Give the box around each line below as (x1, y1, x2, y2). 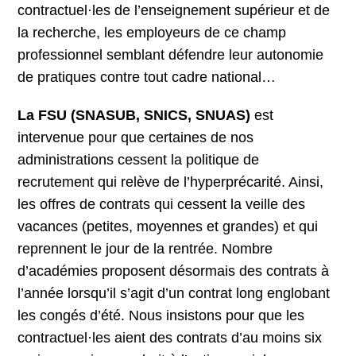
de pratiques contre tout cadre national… (17, 69, 277, 86)
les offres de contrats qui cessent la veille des (17, 196, 306, 213)
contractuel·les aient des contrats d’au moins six (17, 330, 323, 346)
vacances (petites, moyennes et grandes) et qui (17, 219, 319, 235)
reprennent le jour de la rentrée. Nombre (17, 241, 273, 257)
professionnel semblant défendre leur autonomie (17, 47, 324, 64)
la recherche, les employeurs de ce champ (17, 25, 287, 41)
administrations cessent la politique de (17, 152, 260, 168)
